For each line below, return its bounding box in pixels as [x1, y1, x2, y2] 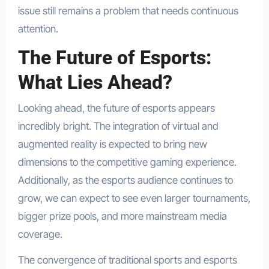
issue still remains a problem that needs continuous [17, 5, 238, 17]
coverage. [17, 228, 62, 240]
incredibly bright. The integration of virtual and [17, 119, 219, 132]
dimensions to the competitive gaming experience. [17, 156, 237, 168]
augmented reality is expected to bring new [17, 138, 207, 150]
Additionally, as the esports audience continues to [17, 174, 233, 186]
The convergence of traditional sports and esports [17, 253, 237, 266]
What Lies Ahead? [17, 71, 172, 94]
